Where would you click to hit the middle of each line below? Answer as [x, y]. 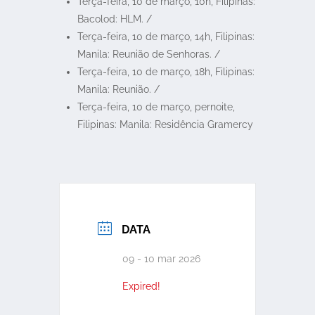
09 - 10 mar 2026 [161, 259]
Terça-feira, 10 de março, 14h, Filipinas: [166, 37]
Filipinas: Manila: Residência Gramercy [165, 124]
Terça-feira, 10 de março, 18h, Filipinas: [166, 72]
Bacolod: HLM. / [114, 19]
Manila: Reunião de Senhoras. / [148, 54]
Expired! [141, 286]
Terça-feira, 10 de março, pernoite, [156, 107]
